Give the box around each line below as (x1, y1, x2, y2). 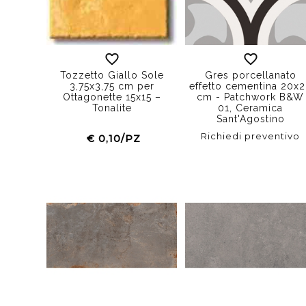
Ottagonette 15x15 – (62, 91, 161, 102)
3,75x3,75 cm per (69, 80, 154, 92)
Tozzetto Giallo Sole (59, 69, 164, 81)
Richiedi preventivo (201, 130, 301, 141)
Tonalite (92, 102, 132, 113)
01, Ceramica (218, 102, 283, 113)
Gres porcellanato (204, 69, 296, 81)
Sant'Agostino (216, 113, 285, 124)
